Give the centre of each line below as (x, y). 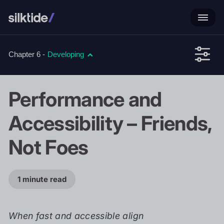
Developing (66, 54)
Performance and (85, 99)
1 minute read (42, 179)
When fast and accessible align (76, 216)
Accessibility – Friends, (110, 123)
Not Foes (48, 147)
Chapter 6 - (27, 54)
